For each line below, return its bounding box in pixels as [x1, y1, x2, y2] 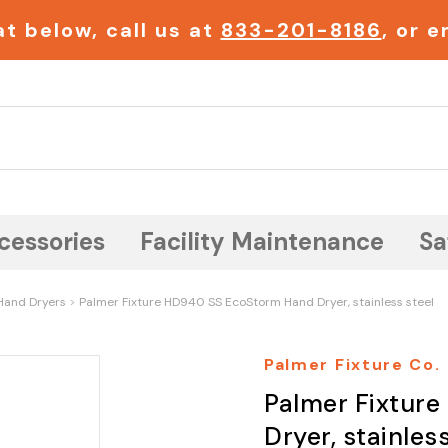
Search [214, 107, 255, 124]
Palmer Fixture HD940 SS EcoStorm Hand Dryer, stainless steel [79, 294, 434, 311]
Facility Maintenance [139, 225, 384, 257]
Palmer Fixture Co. [264, 354, 441, 376]
